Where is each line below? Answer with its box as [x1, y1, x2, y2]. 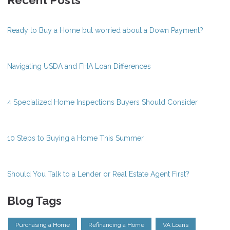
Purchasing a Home [15, 221, 70, 228]
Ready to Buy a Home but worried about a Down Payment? [7, 26, 203, 34]
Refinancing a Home [88, 221, 144, 228]
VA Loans [163, 221, 188, 228]
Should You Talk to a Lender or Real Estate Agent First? [7, 169, 189, 178]
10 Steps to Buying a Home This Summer [7, 133, 144, 142]
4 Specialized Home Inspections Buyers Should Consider [7, 98, 198, 106]
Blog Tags [7, 194, 62, 207]
